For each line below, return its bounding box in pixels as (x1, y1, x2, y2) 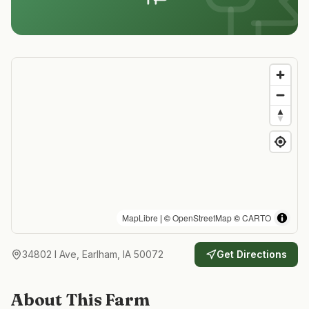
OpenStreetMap (172, 212, 232, 223)
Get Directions (217, 248, 287, 260)
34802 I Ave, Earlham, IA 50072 (22, 248, 163, 260)
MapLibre (122, 212, 158, 223)
